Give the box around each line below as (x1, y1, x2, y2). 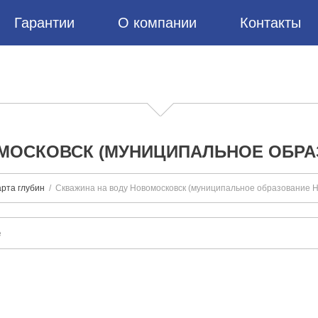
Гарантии (14, 15, 75, 31)
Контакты (240, 15, 301, 31)
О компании (118, 15, 197, 31)
